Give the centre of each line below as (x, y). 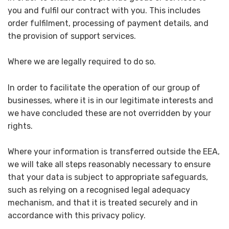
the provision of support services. (72, 36)
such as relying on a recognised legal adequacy (99, 190)
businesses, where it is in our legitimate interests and (110, 100)
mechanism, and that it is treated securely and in (103, 203)
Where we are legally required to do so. (82, 62)
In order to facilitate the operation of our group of (104, 87)
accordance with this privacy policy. (77, 216)
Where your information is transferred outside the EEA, (114, 152)
